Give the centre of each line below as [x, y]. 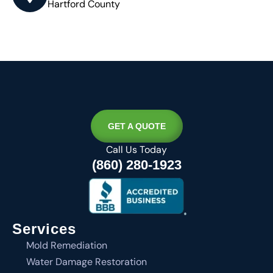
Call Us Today [136, 150]
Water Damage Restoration [86, 262]
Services [44, 229]
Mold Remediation [66, 246]
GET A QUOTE [136, 126]
